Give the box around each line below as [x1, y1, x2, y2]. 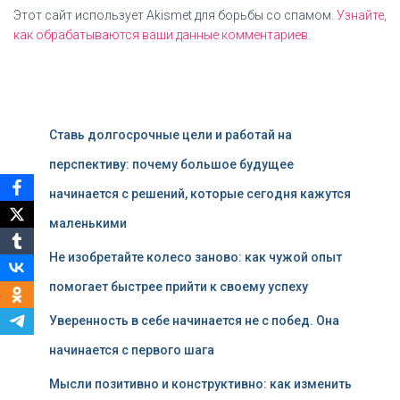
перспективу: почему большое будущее [49, 157, 294, 171]
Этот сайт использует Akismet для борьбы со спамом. [13, 8, 337, 22]
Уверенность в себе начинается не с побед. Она [49, 313, 339, 328]
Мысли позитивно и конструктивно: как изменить [49, 377, 352, 391]
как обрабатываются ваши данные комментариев [13, 28, 308, 42]
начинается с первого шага [49, 343, 214, 357]
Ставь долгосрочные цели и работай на [49, 128, 292, 142]
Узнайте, [337, 8, 387, 22]
